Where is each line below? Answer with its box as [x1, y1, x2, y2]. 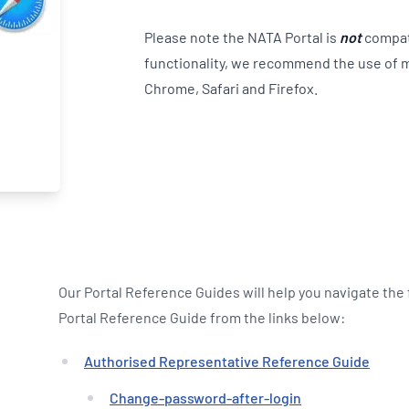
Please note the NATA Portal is [143, 28, 340, 46]
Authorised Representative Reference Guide [84, 352, 370, 370]
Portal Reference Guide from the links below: [58, 309, 345, 326]
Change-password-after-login [110, 389, 301, 406]
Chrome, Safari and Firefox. [143, 79, 318, 97]
